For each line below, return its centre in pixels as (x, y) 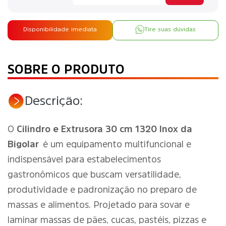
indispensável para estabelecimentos (84, 159)
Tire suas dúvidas (170, 30)
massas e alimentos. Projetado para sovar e (99, 205)
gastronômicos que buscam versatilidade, (94, 175)
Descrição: (54, 100)
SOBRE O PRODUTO (66, 69)
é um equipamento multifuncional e (117, 144)
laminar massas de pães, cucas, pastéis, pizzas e (107, 220)
